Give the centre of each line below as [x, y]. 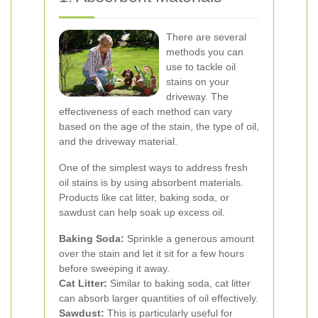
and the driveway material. [118, 141]
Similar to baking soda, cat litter [179, 283]
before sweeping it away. [114, 268]
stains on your [198, 81]
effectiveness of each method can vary [146, 111]
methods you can [205, 51]
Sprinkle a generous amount [189, 238]
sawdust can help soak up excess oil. [142, 212]
